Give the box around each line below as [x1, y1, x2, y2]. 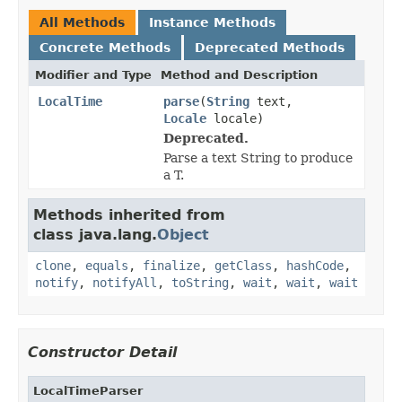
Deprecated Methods [195, 39, 345, 55]
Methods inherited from [33, 205, 225, 223]
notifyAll [92, 275, 157, 290]
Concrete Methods [39, 39, 170, 55]
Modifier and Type [35, 67, 152, 82]
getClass [214, 258, 272, 273]
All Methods [39, 14, 125, 30]
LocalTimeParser [33, 383, 143, 398]
